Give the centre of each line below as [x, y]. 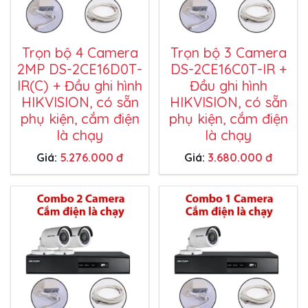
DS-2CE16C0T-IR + [228, 69]
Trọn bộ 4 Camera [80, 53]
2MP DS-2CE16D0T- [80, 69]
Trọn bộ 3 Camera [228, 53]
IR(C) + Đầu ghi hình [80, 86]
